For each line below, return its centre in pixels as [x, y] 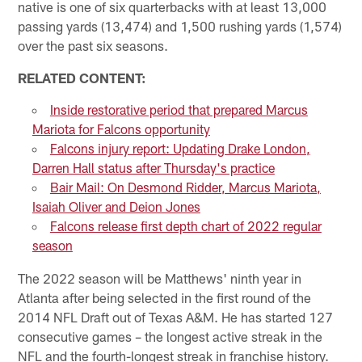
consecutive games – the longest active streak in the [170, 336]
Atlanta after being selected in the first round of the [165, 297]
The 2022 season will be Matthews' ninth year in [160, 278]
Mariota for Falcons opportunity [121, 128]
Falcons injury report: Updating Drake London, [180, 148]
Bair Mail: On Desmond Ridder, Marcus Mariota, [185, 187]
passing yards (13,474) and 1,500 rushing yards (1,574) [180, 25]
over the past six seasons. [93, 45]
